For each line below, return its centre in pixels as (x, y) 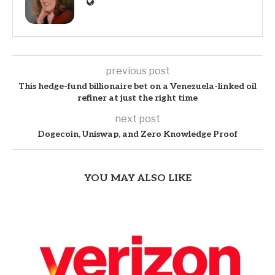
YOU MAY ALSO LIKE (137, 178)
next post (137, 118)
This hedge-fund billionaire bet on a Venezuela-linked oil (137, 86)
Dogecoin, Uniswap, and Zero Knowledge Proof (137, 134)
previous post (137, 71)
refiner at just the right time (137, 98)
